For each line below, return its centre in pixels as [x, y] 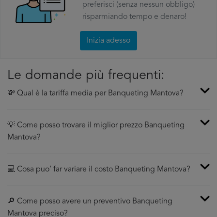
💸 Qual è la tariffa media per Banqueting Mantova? [95, 93]
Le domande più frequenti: [86, 76]
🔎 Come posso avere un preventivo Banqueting [90, 201]
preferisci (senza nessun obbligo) [138, 5]
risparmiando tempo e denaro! [134, 17]
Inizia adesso [108, 41]
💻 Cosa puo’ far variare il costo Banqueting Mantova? [99, 170]
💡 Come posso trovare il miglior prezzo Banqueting [96, 125]
